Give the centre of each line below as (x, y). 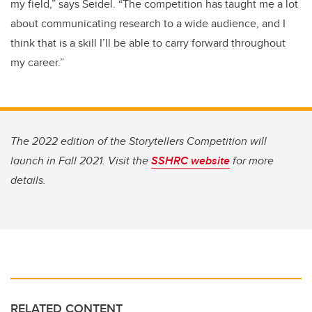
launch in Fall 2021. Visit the (81, 161)
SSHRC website (190, 161)
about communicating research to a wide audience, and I (148, 24)
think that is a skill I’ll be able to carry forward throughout (148, 43)
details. (28, 180)
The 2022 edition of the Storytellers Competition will (139, 141)
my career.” (37, 63)
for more (252, 161)
